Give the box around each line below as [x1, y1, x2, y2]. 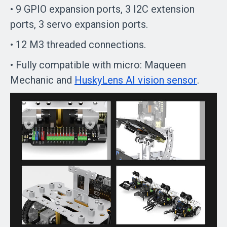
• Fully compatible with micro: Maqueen [10, 58, 186, 71]
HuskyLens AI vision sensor [74, 73, 197, 86]
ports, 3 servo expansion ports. [10, 18, 168, 30]
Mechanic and [10, 73, 74, 86]
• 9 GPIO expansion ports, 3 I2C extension [10, 3, 195, 15]
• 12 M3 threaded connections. [10, 38, 148, 51]
